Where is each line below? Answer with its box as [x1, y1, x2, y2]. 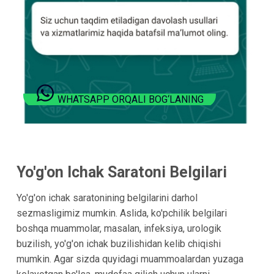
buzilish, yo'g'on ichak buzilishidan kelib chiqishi [16, 238, 221, 250]
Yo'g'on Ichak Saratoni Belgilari [16, 163, 227, 181]
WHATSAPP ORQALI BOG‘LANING [57, 93, 204, 105]
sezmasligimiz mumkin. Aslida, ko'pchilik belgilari [16, 207, 227, 220]
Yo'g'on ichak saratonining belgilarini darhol [16, 192, 198, 204]
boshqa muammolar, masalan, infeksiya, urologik [16, 223, 221, 235]
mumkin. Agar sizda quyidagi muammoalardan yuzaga [16, 253, 243, 265]
